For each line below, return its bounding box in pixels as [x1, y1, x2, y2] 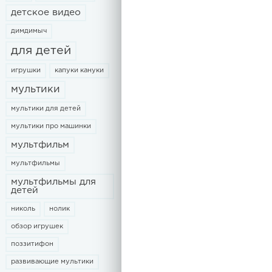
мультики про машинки [11, 123, 91, 129]
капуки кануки [55, 67, 104, 73]
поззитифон [11, 241, 53, 247]
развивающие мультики [11, 259, 93, 265]
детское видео [11, 8, 81, 16]
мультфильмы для [11, 178, 96, 186]
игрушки [11, 67, 41, 73]
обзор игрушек [11, 223, 63, 229]
